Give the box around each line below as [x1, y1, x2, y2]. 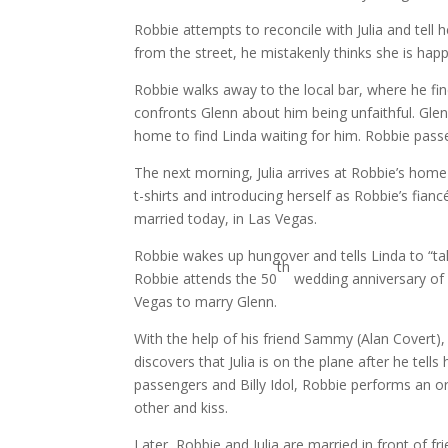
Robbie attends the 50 [134, 268, 278, 288]
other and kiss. [134, 397, 229, 417]
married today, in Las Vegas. [134, 208, 318, 228]
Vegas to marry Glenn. [134, 291, 278, 311]
